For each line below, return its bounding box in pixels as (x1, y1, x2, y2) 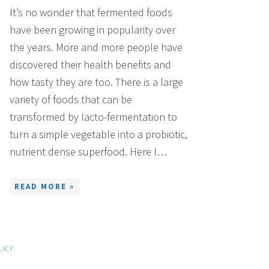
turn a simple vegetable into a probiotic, (10, 127, 187, 142)
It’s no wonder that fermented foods (10, 5, 172, 20)
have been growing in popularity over (10, 23, 175, 37)
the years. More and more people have (10, 40, 183, 55)
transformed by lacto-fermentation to (10, 110, 177, 124)
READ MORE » (14, 181, 74, 192)
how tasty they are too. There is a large (10, 75, 183, 89)
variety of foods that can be (10, 92, 132, 107)
